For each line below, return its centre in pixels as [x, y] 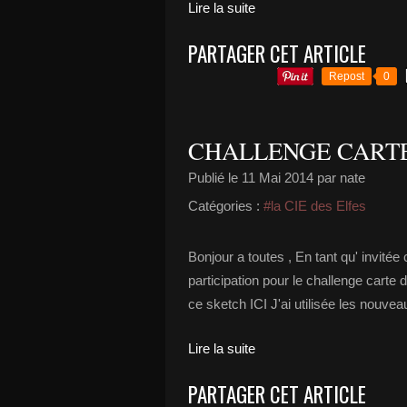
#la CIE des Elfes [315, 206]
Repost [347, 76]
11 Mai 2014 [278, 178]
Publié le [215, 178]
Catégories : [224, 206]
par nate [339, 178]
